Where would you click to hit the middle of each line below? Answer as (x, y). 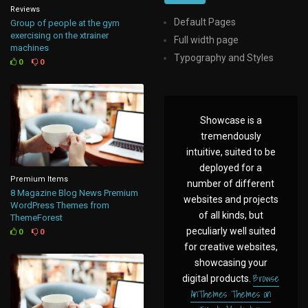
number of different (231, 183)
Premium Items (40, 179)
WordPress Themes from (60, 206)
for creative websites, (231, 246)
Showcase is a (231, 120)
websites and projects (231, 199)
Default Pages (205, 22)
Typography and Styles (224, 57)
